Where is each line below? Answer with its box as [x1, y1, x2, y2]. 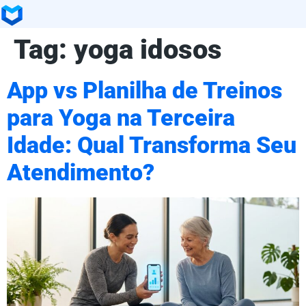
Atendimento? [7, 158, 154, 186]
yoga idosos [74, 33, 222, 66]
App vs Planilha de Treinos [7, 76, 282, 104]
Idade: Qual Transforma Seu [7, 131, 296, 158]
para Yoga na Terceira [7, 104, 235, 131]
